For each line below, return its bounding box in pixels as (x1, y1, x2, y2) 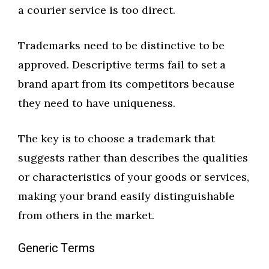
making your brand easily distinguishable (18, 189, 235, 204)
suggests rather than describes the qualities (18, 151, 248, 165)
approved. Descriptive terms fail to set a (18, 58, 226, 72)
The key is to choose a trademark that (18, 131, 215, 146)
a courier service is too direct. (18, 3, 175, 17)
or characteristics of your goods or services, (18, 170, 249, 184)
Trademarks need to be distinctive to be (18, 38, 225, 53)
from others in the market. (18, 208, 154, 223)
